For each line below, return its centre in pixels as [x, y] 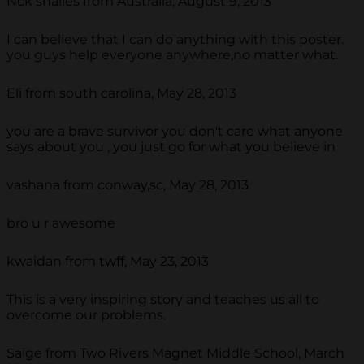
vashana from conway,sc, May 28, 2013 [128, 185]
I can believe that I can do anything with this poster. [175, 40]
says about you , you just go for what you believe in [171, 147]
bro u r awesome [61, 223]
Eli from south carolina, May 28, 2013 [121, 93]
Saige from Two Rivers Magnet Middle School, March [175, 353]
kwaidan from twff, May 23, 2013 [108, 262]
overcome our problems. [86, 315]
